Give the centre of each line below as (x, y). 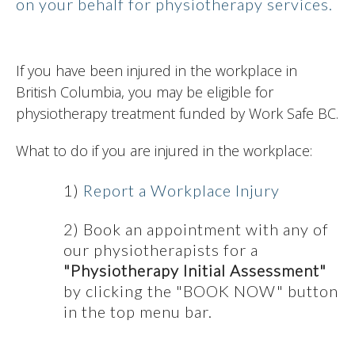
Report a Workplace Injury (181, 191)
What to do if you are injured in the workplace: (164, 151)
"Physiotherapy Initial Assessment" (195, 271)
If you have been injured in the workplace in (157, 71)
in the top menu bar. (138, 312)
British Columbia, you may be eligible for (145, 92)
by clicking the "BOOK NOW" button (201, 291)
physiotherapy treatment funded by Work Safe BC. (177, 114)
